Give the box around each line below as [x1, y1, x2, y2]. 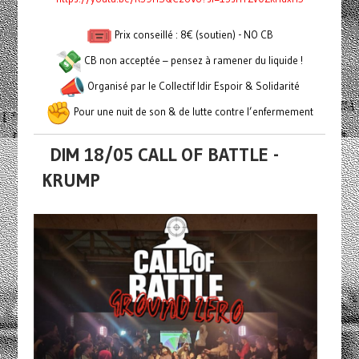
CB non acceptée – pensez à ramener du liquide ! [82, 54, 303, 67]
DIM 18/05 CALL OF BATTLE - [49, 143, 279, 167]
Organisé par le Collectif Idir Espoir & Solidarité [85, 79, 300, 93]
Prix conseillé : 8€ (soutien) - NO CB [111, 28, 273, 42]
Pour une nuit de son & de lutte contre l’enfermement [71, 105, 313, 119]
